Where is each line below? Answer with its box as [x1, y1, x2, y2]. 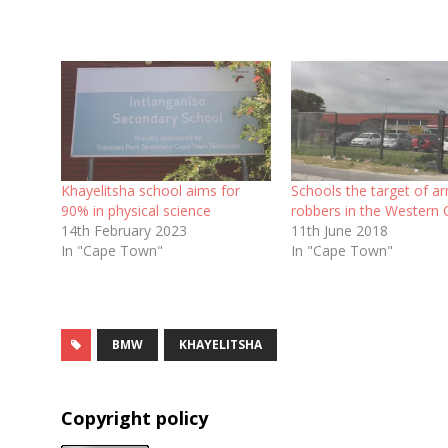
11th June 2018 [291, 220, 389, 240]
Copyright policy [60, 405, 208, 430]
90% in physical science [60, 200, 211, 220]
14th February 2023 [60, 220, 187, 240]
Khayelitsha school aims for [60, 180, 240, 200]
